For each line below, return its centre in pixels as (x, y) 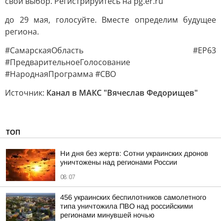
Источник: (26, 93)
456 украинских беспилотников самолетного (133, 197)
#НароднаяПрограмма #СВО (60, 74)
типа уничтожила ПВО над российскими (127, 206)
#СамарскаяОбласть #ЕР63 (110, 50)
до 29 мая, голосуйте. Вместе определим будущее (110, 20)
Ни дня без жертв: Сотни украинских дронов (134, 153)
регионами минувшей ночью (107, 215)
